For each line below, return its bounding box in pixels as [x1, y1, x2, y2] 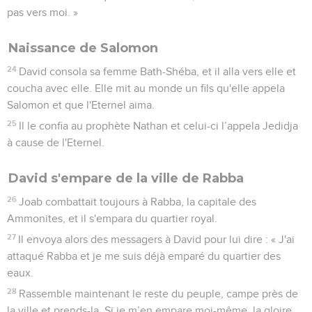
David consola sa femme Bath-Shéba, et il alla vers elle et [19, 65, 297, 77]
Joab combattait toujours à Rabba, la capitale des [19, 196, 257, 208]
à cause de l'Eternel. [7, 136, 104, 148]
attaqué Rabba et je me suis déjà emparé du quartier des [7, 250, 281, 262]
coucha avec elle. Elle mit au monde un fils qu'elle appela [7, 82, 285, 94]
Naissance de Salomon [8, 40, 158, 56]
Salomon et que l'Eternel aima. [7, 99, 155, 111]
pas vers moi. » [7, 6, 78, 18]
